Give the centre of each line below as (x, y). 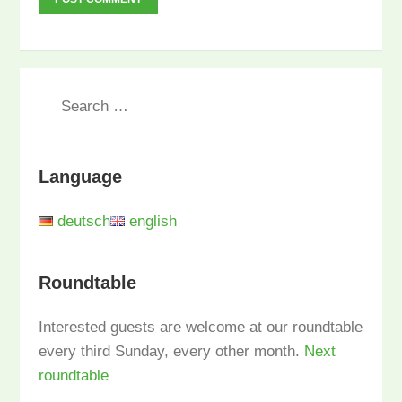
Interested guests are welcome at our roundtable (200, 327)
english (150, 221)
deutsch (81, 221)
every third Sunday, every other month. (171, 351)
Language (80, 177)
